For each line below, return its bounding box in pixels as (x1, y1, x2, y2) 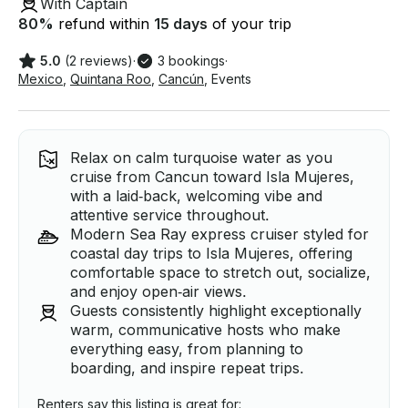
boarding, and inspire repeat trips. (70, 359, 304, 378)
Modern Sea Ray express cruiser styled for (70, 225, 369, 244)
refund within (54, 15, 154, 34)
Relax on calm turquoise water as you (70, 148, 332, 168)
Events (211, 71, 251, 87)
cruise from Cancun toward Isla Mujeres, (70, 168, 354, 187)
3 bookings (158, 53, 225, 69)
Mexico (18, 71, 63, 87)
